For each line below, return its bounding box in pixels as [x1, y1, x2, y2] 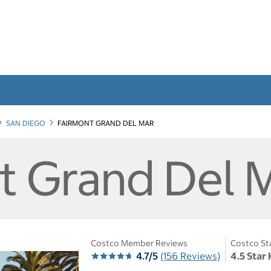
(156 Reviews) [160, 249, 220, 262]
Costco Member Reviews [91, 237, 188, 249]
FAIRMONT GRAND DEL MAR [57, 118, 154, 128]
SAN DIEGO [6, 118, 45, 128]
